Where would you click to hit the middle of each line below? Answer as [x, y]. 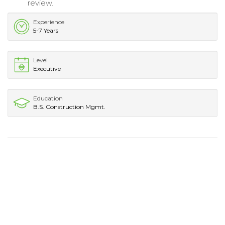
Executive [47, 69]
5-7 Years [46, 31]
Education [48, 98]
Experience [49, 22]
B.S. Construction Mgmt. [69, 107]
